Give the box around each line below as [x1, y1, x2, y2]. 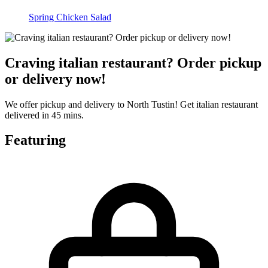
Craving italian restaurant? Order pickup [5, 54, 261, 71]
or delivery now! [5, 71, 106, 87]
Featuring [5, 132, 66, 148]
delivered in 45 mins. [5, 109, 84, 120]
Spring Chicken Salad [29, 11, 111, 22]
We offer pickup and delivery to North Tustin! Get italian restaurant [5, 99, 258, 109]
